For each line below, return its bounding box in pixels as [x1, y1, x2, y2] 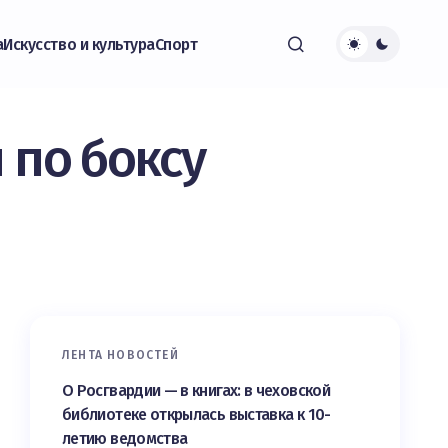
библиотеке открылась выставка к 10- [62, 405, 331, 424]
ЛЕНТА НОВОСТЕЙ [62, 348, 179, 362]
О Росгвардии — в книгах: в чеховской [62, 381, 330, 400]
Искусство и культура [3, 34, 155, 54]
